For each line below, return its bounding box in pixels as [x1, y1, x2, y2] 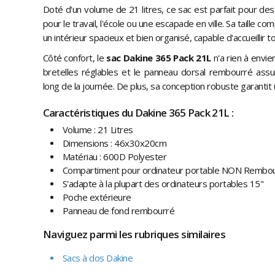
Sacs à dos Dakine [62, 252, 133, 265]
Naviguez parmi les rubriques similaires [42, 227, 225, 242]
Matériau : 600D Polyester [62, 150, 166, 163]
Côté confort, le [42, 52, 107, 64]
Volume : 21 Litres [62, 123, 133, 136]
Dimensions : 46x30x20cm [62, 137, 166, 150]
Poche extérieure [62, 191, 131, 204]
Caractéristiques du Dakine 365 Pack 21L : [42, 106, 233, 120]
